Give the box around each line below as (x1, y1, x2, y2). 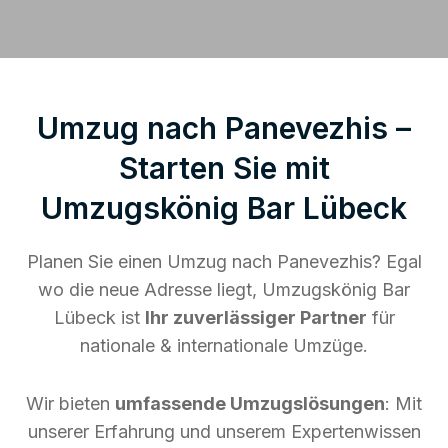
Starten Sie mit (118, 149, 330, 186)
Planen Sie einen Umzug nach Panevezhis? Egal (26, 250, 422, 272)
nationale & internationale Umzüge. (80, 334, 368, 356)
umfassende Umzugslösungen (115, 392, 385, 414)
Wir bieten (26, 392, 115, 414)
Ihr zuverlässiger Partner (144, 306, 367, 328)
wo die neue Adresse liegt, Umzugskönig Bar (38, 278, 410, 300)
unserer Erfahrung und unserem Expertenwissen (27, 420, 421, 442)
